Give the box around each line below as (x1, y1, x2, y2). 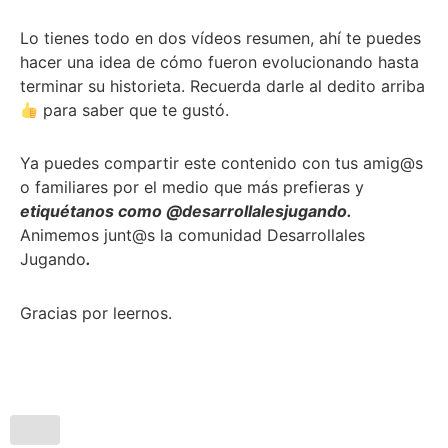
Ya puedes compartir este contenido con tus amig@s (20, 153, 423, 174)
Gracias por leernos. (20, 302, 172, 323)
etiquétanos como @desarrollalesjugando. (20, 201, 351, 222)
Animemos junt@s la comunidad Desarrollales (20, 225, 365, 246)
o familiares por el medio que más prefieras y (20, 177, 364, 198)
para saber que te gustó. (38, 99, 230, 120)
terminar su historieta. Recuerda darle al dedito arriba (20, 75, 425, 96)
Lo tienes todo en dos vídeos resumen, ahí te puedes (20, 27, 421, 48)
